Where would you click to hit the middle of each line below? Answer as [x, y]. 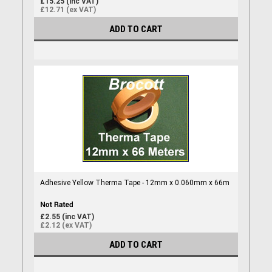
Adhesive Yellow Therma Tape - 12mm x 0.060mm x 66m [134, 182]
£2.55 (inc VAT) [67, 216]
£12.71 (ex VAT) [68, 9]
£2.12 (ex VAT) [66, 225]
